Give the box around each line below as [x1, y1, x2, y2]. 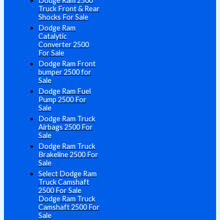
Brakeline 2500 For [38, 150, 98, 159]
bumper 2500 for [38, 68, 91, 77]
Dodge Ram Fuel [38, 87, 91, 96]
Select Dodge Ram [38, 169, 97, 178]
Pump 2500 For [38, 95, 86, 104]
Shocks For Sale [38, 13, 88, 22]
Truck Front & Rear [38, 4, 100, 13]
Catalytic [38, 32, 67, 41]
